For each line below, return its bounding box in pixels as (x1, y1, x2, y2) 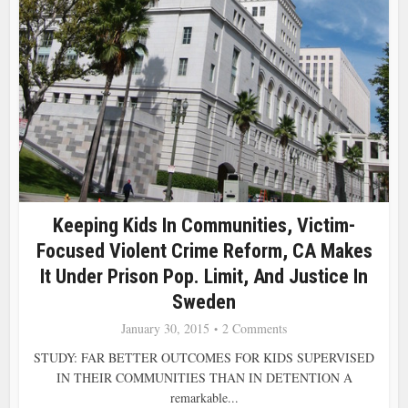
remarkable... (169, 388, 239, 406)
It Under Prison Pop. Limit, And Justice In (40, 264, 368, 288)
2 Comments (222, 319, 287, 337)
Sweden (172, 290, 236, 313)
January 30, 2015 (121, 319, 209, 337)
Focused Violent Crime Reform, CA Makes (36, 239, 372, 262)
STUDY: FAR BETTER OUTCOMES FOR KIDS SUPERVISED (34, 348, 374, 366)
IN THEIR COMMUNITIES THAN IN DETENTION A (56, 368, 352, 386)
